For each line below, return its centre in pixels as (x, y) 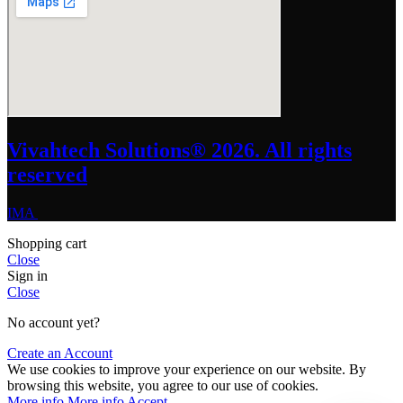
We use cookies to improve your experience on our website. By (187, 369)
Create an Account (60, 353)
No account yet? (54, 322)
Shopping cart (47, 243)
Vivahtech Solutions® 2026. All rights (179, 150)
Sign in (27, 275)
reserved (47, 175)
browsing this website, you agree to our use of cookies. (163, 385)
